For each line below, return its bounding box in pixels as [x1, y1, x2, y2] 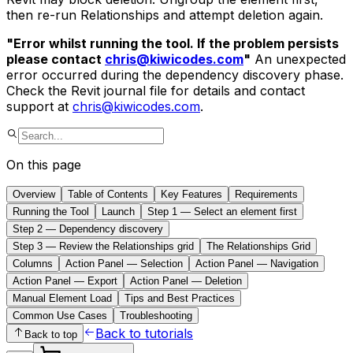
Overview [13, 188, 55, 200]
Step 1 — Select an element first [147, 205, 297, 217]
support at [6, 98, 72, 114]
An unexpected [251, 50, 346, 67]
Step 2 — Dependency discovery [13, 222, 163, 235]
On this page [6, 156, 81, 173]
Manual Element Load [13, 292, 112, 304]
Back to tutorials [95, 325, 193, 341]
